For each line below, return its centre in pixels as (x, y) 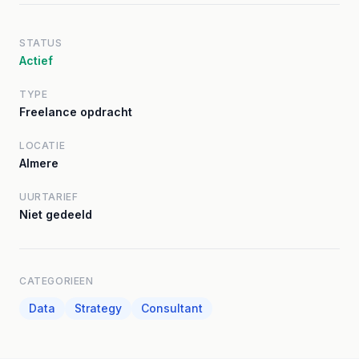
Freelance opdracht (76, 112)
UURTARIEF (49, 197)
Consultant (172, 308)
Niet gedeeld (56, 214)
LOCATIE (42, 145)
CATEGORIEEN (56, 281)
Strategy (98, 308)
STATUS (41, 43)
